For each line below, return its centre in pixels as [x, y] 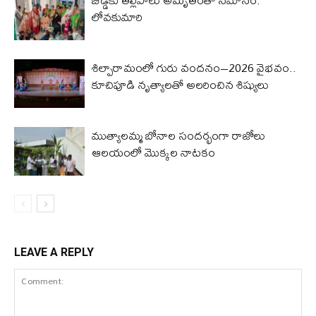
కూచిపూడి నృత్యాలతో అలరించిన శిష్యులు [180, 84]
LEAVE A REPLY [54, 252]
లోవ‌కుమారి [117, 16]
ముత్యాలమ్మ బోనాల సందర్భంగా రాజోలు [178, 135]
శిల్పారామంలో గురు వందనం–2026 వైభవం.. [194, 67]
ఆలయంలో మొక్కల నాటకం [153, 152]
